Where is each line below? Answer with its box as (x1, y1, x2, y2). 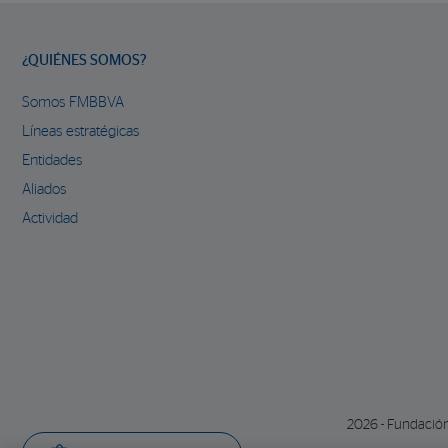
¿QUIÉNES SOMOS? (22, 53, 147, 68)
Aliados (22, 182, 66, 197)
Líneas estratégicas (22, 124, 139, 139)
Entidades (22, 153, 82, 168)
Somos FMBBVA (22, 95, 124, 110)
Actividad (22, 211, 78, 226)
